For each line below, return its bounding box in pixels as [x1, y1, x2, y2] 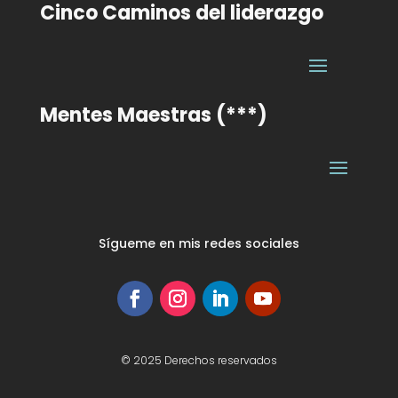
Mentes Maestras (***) [39, 100, 267, 129]
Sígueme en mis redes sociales [98, 234, 299, 252]
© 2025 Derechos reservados [120, 352, 277, 368]
